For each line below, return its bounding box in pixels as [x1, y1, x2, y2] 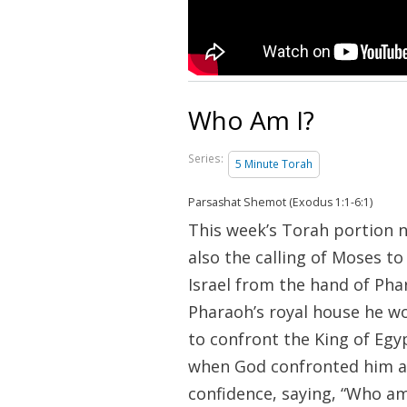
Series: [188, 151, 223, 167]
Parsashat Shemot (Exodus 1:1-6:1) [188, 194, 372, 211]
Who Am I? [188, 103, 314, 138]
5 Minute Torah [235, 156, 313, 173]
